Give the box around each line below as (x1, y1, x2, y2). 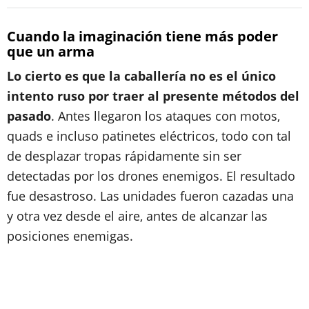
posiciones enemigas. (7, 228, 133, 244)
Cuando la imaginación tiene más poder (7, 27, 278, 46)
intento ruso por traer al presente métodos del (7, 88, 299, 104)
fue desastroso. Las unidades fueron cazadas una (7, 188, 294, 204)
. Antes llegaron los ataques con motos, (51, 108, 280, 124)
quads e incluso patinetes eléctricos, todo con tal (7, 128, 291, 144)
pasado (7, 108, 51, 124)
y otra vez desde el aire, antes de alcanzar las (7, 208, 268, 224)
